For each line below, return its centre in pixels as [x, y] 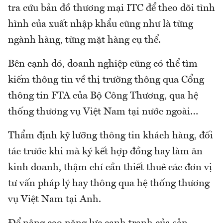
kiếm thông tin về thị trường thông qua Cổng [106, 80]
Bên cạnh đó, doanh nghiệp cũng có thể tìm [103, 64]
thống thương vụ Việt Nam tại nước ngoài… [103, 112]
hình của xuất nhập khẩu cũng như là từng [101, 25]
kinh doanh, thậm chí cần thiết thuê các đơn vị [110, 168]
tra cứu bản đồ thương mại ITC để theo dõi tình [111, 9]
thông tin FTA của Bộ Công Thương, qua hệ [103, 96]
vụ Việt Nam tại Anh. [55, 200]
